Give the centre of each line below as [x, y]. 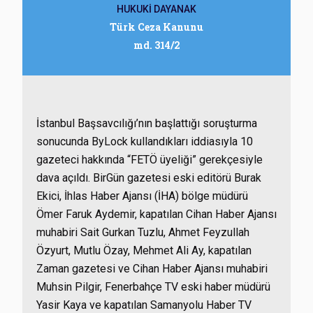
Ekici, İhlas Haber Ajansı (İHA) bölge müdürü [142, 196]
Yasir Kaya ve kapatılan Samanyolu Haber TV [144, 305]
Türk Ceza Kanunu [156, 27]
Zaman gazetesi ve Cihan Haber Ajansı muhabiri [152, 269]
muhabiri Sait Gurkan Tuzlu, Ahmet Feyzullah [143, 232]
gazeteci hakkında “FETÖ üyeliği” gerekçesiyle [150, 160]
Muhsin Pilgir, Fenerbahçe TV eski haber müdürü [153, 287]
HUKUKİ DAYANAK [156, 9]
